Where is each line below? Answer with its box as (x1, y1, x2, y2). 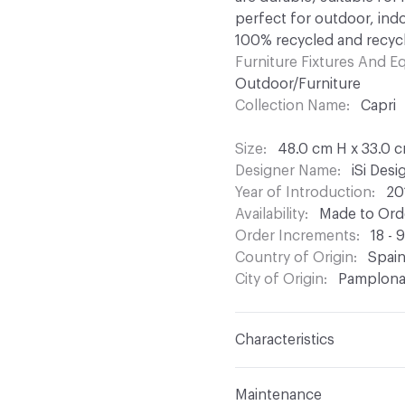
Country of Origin (235, 250, 353, 266)
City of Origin (235, 272, 324, 287)
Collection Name (235, 99, 346, 114)
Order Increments (235, 229, 356, 244)
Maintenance (235, 388, 322, 403)
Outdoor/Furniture (235, 77, 361, 92)
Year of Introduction (235, 185, 372, 201)
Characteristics (235, 333, 334, 348)
